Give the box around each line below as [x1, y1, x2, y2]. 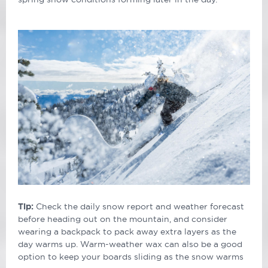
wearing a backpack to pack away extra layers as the [18, 226, 236, 236]
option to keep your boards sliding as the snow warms [18, 251, 243, 261]
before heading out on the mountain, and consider [18, 214, 227, 224]
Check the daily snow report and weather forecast [36, 201, 244, 211]
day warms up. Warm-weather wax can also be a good [18, 239, 242, 249]
